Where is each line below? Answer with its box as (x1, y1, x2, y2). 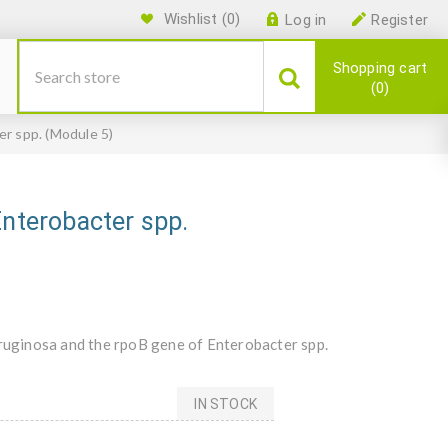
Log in (285, 11, 327, 29)
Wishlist (163, 10, 218, 28)
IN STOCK (194, 395, 257, 412)
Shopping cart (332, 59, 428, 77)
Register (371, 11, 428, 29)
